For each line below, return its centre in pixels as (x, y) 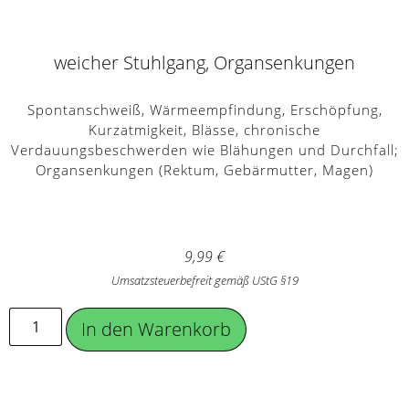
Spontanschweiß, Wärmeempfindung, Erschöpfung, (204, 110)
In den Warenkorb (157, 329)
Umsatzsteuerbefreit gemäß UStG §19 (204, 280)
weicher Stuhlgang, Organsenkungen (204, 63)
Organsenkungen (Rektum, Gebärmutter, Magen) (204, 170)
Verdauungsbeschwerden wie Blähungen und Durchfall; (204, 150)
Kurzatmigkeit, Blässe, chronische (204, 130)
